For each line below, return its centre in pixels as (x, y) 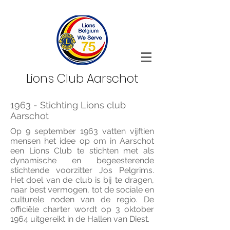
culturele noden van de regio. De (82, 199)
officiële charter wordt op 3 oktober (82, 209)
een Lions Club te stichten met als (82, 151)
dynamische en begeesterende (82, 160)
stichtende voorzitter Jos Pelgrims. (82, 170)
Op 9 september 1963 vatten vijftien (82, 131)
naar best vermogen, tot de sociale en (82, 190)
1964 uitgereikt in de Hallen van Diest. (80, 219)
